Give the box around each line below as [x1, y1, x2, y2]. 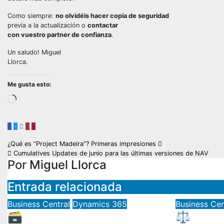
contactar [87, 21, 118, 29]
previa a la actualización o [7, 21, 87, 29]
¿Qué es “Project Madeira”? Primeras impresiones [7, 139, 158, 147]
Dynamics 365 [72, 198, 127, 209]
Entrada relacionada [7, 179, 122, 194]
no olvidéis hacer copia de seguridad [55, 11, 169, 19]
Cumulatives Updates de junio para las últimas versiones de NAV [11, 149, 208, 157]
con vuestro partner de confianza [7, 30, 111, 38]
